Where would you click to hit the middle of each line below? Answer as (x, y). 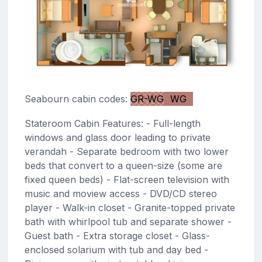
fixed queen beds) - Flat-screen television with (127, 179)
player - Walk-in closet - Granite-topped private (130, 207)
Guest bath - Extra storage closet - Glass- (117, 235)
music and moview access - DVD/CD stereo (120, 193)
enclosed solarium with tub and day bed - (116, 249)
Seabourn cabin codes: (77, 99)
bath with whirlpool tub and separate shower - (128, 221)
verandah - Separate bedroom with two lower (126, 151)
